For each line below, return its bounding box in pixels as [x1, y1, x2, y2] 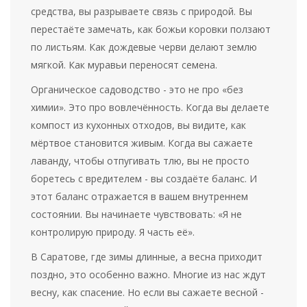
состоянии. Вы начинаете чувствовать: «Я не [31, 208, 243, 221]
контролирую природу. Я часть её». [31, 225, 195, 239]
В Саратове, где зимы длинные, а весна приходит [31, 250, 263, 264]
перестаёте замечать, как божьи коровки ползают [31, 23, 271, 36]
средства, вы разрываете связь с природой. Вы [31, 5, 253, 19]
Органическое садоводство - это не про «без [31, 83, 244, 97]
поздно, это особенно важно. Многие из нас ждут [31, 268, 267, 282]
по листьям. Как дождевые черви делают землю [31, 40, 258, 54]
